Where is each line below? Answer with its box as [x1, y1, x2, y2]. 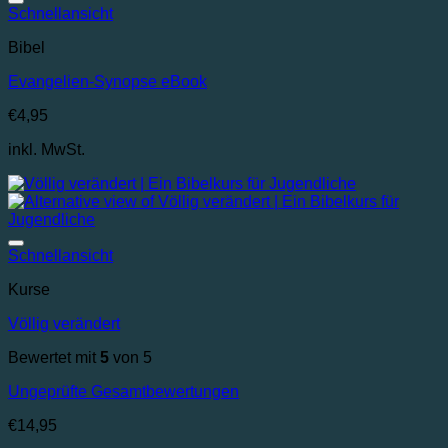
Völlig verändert [8, 315, 120, 333]
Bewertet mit [8, 349, 100, 367]
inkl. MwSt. [8, 141, 85, 159]
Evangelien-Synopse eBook [8, 73, 207, 91]
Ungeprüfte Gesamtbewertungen [8, 383, 239, 401]
